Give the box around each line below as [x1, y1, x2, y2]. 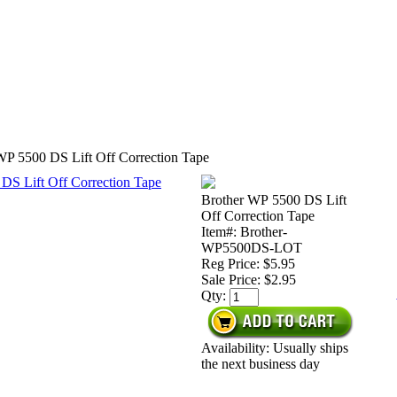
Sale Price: [201, 272, 264, 287]
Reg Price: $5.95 [201, 256, 295, 271]
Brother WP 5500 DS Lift [201, 192, 346, 207]
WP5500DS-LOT [201, 240, 302, 255]
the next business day [201, 356, 320, 371]
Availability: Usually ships [201, 340, 348, 355]
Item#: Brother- [201, 224, 287, 239]
